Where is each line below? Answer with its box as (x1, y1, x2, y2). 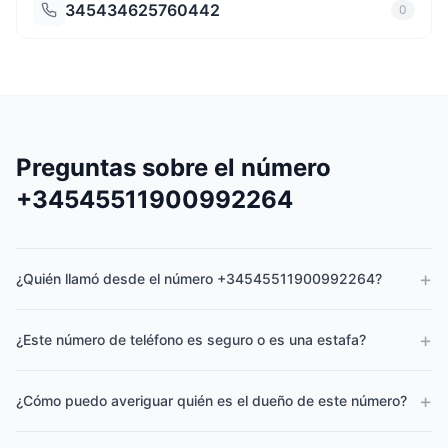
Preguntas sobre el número (16, 153, 331, 182)
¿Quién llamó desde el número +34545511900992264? (16, 270, 382, 287)
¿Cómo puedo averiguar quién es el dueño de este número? (16, 392, 407, 409)
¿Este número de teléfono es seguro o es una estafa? (16, 331, 366, 348)
